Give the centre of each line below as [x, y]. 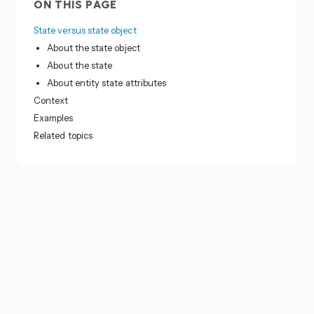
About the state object [94, 48]
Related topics [63, 136]
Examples [54, 118]
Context [51, 101]
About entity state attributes [107, 83]
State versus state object [85, 30]
